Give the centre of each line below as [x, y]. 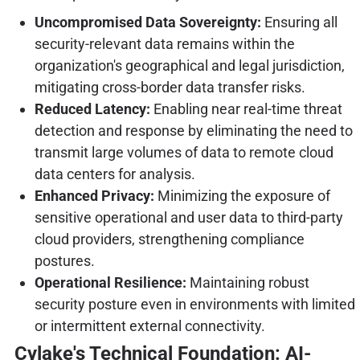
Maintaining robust [247, 283]
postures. [64, 261]
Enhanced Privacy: [94, 196]
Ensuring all [299, 22]
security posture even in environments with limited [194, 305]
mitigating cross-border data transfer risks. [170, 88]
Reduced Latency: [92, 109]
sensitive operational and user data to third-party [188, 218]
